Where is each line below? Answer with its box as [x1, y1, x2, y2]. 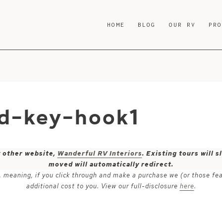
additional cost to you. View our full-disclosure [26, 182, 180, 190]
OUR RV [168, 21, 196, 28]
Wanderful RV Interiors [57, 149, 142, 158]
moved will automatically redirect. [49, 160, 173, 168]
